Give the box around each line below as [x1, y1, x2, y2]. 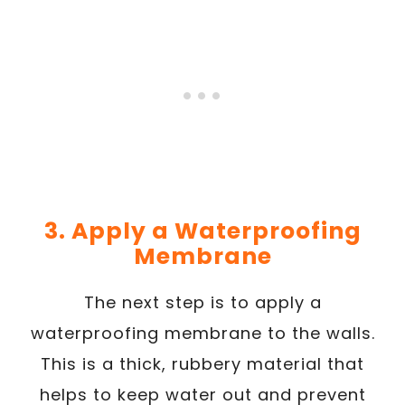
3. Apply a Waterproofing [43, 214, 362, 247]
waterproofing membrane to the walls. [30, 321, 375, 344]
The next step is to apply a [83, 290, 322, 314]
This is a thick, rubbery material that [41, 352, 364, 375]
